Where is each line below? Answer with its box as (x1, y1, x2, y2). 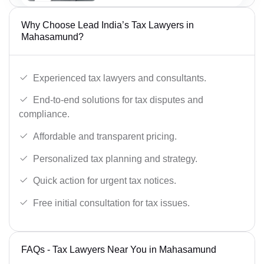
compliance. (19, 109, 70, 120)
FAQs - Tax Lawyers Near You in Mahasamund (21, 244, 216, 255)
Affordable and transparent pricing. (33, 131, 177, 141)
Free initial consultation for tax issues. (33, 197, 190, 208)
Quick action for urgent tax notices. (33, 176, 176, 186)
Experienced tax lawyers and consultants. (33, 72, 206, 83)
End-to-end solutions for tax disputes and (33, 95, 203, 105)
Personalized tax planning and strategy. (33, 153, 197, 164)
